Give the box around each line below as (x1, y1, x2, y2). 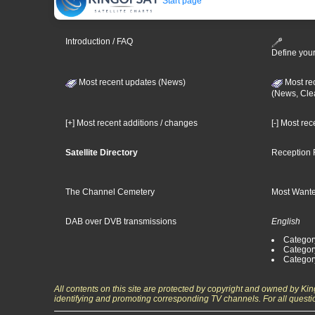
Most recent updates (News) (77, 77, 186, 87)
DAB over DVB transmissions (65, 217, 176, 227)
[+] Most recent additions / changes (65, 117, 198, 128)
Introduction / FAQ (65, 37, 133, 47)
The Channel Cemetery (65, 186, 155, 197)
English (271, 217, 301, 227)
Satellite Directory (65, 147, 138, 157)
